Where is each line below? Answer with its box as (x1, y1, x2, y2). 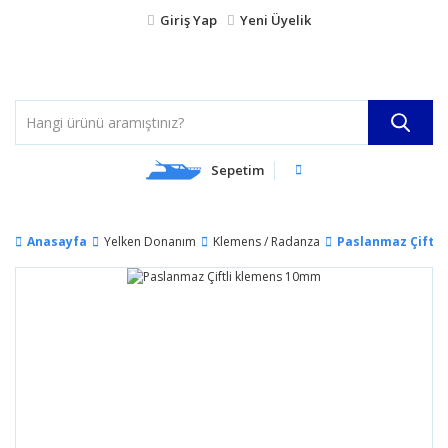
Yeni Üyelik (240, 11, 311, 29)
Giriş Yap (160, 11, 217, 29)
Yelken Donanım (104, 233, 196, 251)
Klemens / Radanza (213, 233, 320, 251)
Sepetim (211, 160, 265, 179)
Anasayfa (27, 233, 87, 251)
